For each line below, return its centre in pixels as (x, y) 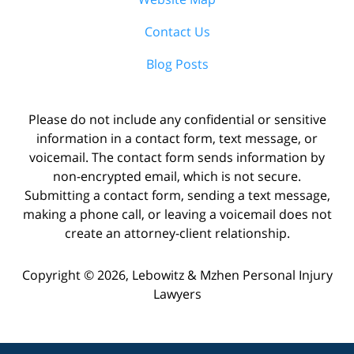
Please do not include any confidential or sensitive (177, 119)
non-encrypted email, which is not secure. (177, 176)
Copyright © (58, 275)
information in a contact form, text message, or (177, 138)
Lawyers (177, 294)
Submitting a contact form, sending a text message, (177, 195)
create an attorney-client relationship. (177, 233)
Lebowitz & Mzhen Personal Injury (232, 275)
